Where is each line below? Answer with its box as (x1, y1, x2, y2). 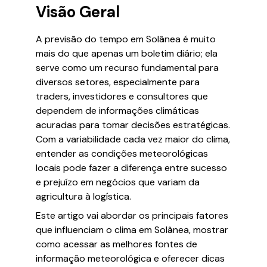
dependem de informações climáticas (36, 104, 199, 117)
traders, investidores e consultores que (36, 90, 208, 103)
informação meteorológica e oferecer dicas (36, 252, 225, 265)
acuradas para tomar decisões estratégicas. (36, 119, 230, 131)
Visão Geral (36, 2, 120, 22)
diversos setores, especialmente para (36, 76, 200, 88)
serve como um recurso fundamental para (36, 61, 219, 74)
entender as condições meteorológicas (36, 147, 208, 160)
